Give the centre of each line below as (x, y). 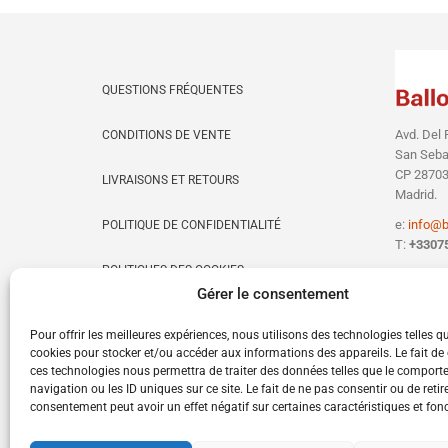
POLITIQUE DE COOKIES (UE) (179, 404)
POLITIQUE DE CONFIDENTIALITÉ (191, 224)
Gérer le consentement (272, 294)
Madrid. (415, 194)
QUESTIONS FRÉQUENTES (172, 89)
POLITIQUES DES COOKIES (173, 269)
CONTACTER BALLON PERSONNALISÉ (204, 314)
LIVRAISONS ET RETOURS (170, 179)
